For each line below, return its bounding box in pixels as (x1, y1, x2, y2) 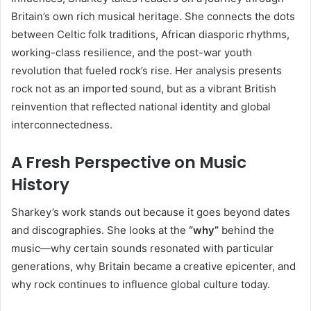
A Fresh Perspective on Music (11, 151, 246, 174)
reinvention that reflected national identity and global (11, 99, 271, 113)
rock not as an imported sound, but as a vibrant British (11, 81, 276, 95)
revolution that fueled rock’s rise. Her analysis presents (11, 63, 282, 77)
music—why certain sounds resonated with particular (11, 242, 274, 255)
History (11, 173, 69, 196)
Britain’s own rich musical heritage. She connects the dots (11, 9, 295, 23)
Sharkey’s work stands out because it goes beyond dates (11, 205, 290, 219)
